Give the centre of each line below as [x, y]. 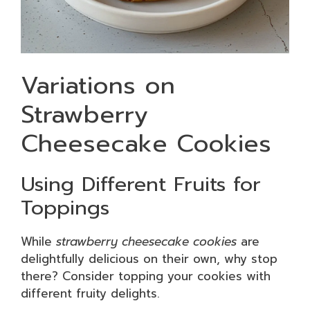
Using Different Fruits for [141, 184]
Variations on [98, 85]
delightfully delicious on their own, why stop [149, 258]
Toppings [65, 207]
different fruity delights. [90, 293]
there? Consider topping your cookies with [146, 276]
